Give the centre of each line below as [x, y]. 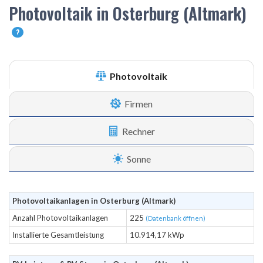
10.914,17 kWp [157, 235]
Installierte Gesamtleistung [58, 235]
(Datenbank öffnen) [176, 218]
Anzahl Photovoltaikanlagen [60, 218]
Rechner [138, 131]
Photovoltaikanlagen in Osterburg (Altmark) [94, 201]
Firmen [138, 104]
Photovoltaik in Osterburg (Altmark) [128, 13]
